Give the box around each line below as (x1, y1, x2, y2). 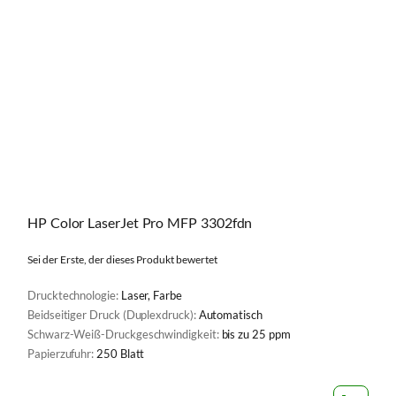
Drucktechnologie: (27, 288, 121, 303)
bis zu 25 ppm (221, 327, 291, 342)
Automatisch (198, 308, 263, 323)
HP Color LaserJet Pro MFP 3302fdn (27, 214, 253, 232)
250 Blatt (96, 346, 145, 362)
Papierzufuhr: (27, 346, 97, 362)
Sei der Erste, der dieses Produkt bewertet (27, 253, 217, 267)
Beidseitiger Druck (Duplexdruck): (27, 308, 199, 323)
